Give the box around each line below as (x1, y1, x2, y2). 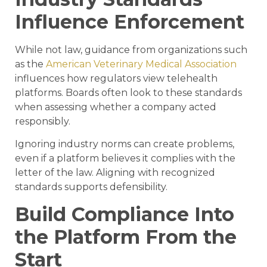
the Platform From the (15, 225, 237, 249)
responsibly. (15, 115, 70, 127)
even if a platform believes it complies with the (15, 153, 235, 164)
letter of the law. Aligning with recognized (15, 167, 215, 179)
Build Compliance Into (15, 202, 234, 226)
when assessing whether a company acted (15, 101, 216, 113)
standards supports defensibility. (15, 181, 167, 193)
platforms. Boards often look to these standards (15, 86, 242, 98)
